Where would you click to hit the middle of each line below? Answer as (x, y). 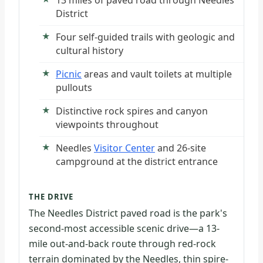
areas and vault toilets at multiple (157, 74)
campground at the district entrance (137, 162)
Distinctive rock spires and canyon (132, 111)
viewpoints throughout (107, 125)
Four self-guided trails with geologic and (145, 37)
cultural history (90, 51)
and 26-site (181, 148)
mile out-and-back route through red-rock (122, 243)
